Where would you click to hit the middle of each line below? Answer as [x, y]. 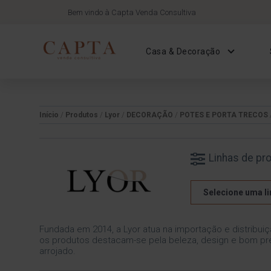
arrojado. [57, 251]
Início [49, 115]
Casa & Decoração [183, 51]
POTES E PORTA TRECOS [224, 115]
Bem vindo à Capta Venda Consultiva [132, 12]
